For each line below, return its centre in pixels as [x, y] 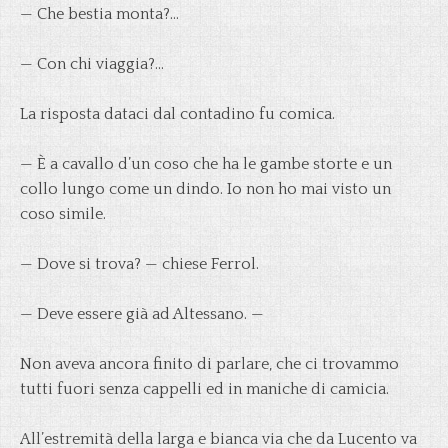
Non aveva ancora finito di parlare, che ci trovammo [209, 364]
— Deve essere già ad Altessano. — [142, 314]
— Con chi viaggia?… [92, 64]
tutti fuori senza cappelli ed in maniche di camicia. [204, 389]
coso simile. [63, 214]
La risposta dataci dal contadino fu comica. [177, 114]
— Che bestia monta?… [99, 14]
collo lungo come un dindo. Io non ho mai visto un [205, 189]
